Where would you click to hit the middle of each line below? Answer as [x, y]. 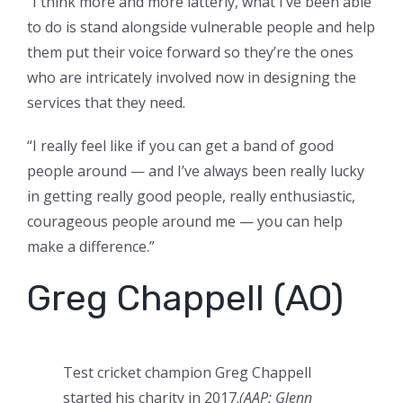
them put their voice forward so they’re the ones [190, 53]
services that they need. [106, 103]
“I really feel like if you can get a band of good [180, 146]
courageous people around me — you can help [185, 222]
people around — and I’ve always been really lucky [196, 171]
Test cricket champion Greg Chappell [187, 373]
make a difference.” [91, 247]
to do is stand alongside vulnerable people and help [201, 27]
